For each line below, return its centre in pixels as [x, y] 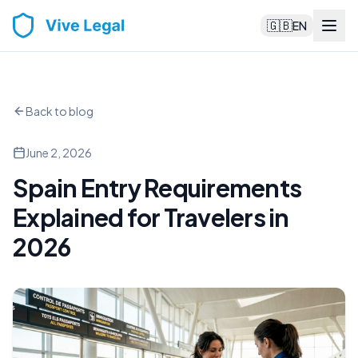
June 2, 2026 [59, 153]
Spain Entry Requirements [157, 188]
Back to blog [60, 111]
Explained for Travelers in [151, 217]
